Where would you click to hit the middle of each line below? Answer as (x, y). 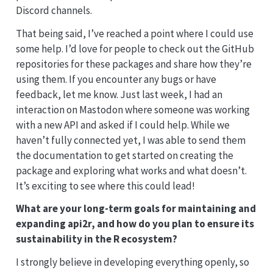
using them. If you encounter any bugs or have (116, 79)
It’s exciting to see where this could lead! (105, 186)
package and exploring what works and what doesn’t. (131, 170)
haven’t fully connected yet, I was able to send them (130, 140)
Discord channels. (54, 10)
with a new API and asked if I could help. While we (122, 125)
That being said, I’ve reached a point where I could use (134, 33)
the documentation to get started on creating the (124, 155)
